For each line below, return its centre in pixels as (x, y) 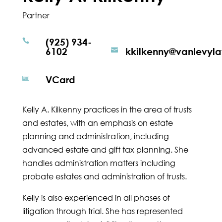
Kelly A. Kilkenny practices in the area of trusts (107, 110)
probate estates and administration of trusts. (104, 177)
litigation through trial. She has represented (102, 211)
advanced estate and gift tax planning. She (105, 150)
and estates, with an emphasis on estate (97, 123)
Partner (36, 16)
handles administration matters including (99, 163)
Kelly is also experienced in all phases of (96, 198)
